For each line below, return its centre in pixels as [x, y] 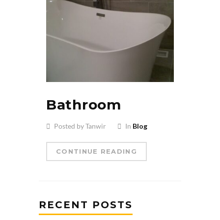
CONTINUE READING [96, 151]
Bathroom [84, 104]
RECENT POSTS [86, 205]
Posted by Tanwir [79, 126]
